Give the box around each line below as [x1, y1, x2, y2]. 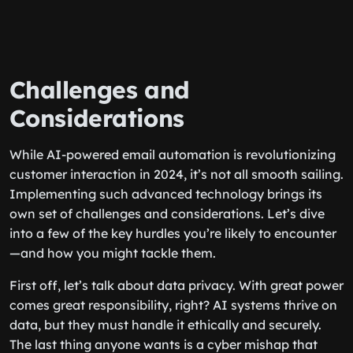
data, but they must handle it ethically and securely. [9, 317, 321, 333]
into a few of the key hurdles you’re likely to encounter [9, 225, 336, 241]
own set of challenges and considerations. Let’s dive [9, 206, 325, 221]
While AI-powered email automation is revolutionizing [9, 147, 336, 162]
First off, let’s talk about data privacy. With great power [9, 277, 344, 293]
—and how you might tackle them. [9, 245, 216, 261]
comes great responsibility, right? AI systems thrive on [9, 297, 337, 313]
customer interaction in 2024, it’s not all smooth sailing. [9, 166, 344, 182]
